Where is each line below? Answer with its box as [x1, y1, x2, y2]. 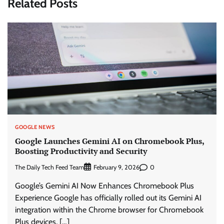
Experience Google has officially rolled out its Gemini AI [15, 193, 201, 203]
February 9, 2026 [93, 163, 139, 171]
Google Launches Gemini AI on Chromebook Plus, [15, 135, 204, 147]
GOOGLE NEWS [15, 123, 55, 130]
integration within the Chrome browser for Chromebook [15, 205, 203, 215]
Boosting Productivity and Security [15, 145, 147, 157]
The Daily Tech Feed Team [15, 163, 84, 171]
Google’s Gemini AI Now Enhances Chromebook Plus [15, 181, 194, 191]
